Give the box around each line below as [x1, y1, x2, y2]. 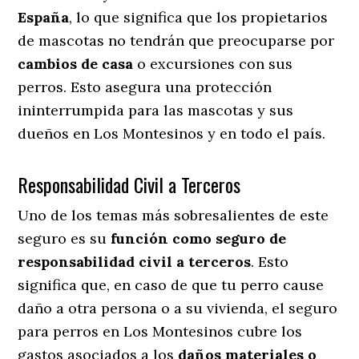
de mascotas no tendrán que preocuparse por [18, 30, 335, 50]
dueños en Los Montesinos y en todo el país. [18, 123, 326, 143]
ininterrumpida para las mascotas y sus [18, 100, 294, 119]
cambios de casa [18, 54, 134, 73]
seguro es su [18, 228, 111, 248]
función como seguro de [111, 228, 287, 248]
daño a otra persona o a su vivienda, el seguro [18, 298, 338, 317]
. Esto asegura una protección [63, 77, 272, 96]
